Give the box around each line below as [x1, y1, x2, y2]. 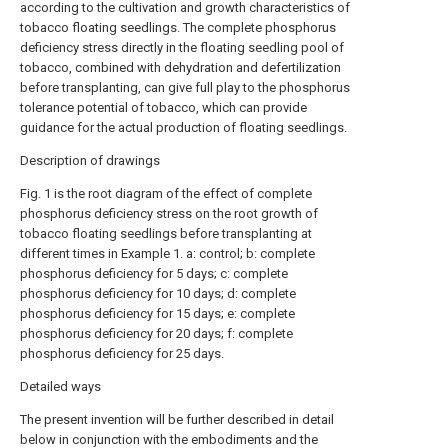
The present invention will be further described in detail [20, 411, 334, 427]
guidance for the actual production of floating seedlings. [20, 119, 347, 135]
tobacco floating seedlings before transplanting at [20, 225, 312, 241]
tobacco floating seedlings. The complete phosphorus [20, 19, 336, 35]
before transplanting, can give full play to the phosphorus [20, 79, 350, 95]
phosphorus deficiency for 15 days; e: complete [20, 305, 295, 321]
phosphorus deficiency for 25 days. [20, 345, 224, 361]
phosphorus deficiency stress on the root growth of [20, 205, 318, 221]
